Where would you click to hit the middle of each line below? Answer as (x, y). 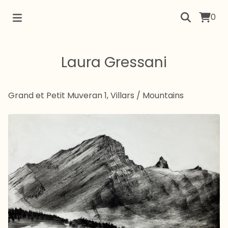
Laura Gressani (114, 62)
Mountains (163, 95)
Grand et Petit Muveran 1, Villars (71, 95)
